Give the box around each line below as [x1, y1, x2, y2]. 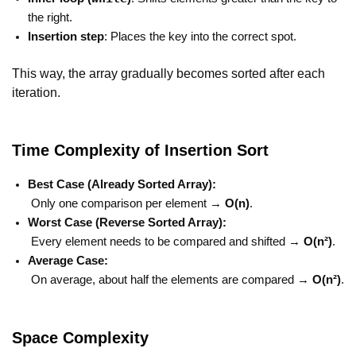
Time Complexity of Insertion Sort [12, 141, 269, 159]
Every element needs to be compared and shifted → [28, 234, 304, 248]
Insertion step [28, 29, 104, 43]
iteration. [12, 84, 60, 99]
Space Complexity [12, 328, 149, 346]
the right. [28, 10, 72, 24]
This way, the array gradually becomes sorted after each [12, 65, 325, 80]
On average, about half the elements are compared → [28, 273, 312, 286]
